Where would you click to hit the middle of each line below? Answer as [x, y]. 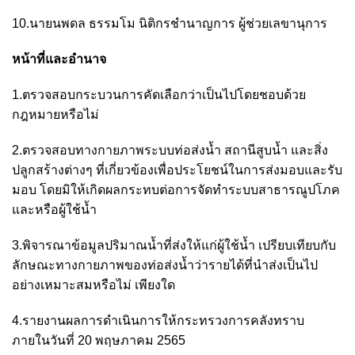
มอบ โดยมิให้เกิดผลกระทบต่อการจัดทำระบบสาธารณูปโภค [176, 189]
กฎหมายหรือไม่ [55, 114]
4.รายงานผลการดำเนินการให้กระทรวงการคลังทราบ [158, 320]
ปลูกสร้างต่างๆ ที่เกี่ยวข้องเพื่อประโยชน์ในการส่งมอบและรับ [177, 170]
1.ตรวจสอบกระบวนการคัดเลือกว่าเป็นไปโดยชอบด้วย [159, 94]
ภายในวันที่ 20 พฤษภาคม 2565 [99, 340]
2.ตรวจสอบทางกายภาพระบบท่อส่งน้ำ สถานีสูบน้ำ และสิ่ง [170, 150]
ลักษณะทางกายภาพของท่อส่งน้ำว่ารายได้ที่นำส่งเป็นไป [165, 265]
